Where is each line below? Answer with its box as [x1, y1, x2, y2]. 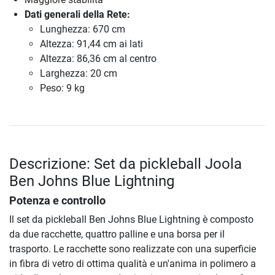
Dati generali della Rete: [25, 8, 130, 20]
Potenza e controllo [9, 194, 106, 207]
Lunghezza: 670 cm [40, 23, 125, 35]
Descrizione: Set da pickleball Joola [9, 155, 242, 172]
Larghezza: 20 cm [40, 67, 117, 79]
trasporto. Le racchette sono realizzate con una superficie [9, 242, 256, 255]
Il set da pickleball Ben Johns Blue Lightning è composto [9, 213, 254, 225]
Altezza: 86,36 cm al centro [40, 52, 157, 64]
